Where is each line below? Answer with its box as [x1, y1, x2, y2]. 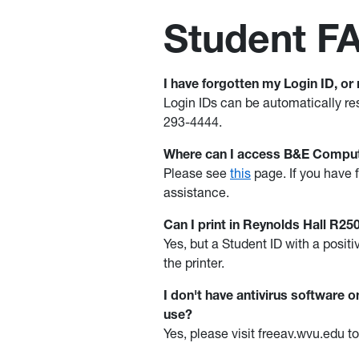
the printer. [163, 255, 228, 272]
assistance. [163, 184, 232, 201]
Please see [163, 165, 230, 182]
